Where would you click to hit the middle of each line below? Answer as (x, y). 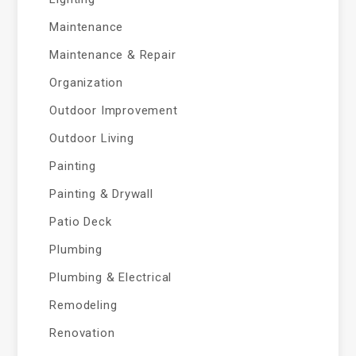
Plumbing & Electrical (111, 277)
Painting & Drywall (101, 194)
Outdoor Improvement (114, 110)
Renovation (82, 333)
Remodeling (83, 305)
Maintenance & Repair (113, 55)
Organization (87, 83)
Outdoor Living (92, 138)
